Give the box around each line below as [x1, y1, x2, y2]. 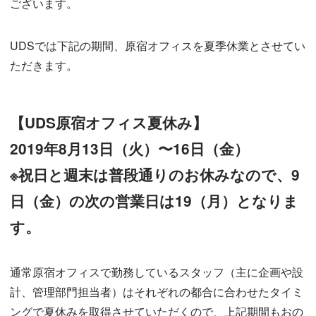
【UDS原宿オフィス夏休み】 [10, 112, 208, 133]
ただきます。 [10, 57, 78, 74]
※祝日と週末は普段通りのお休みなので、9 [10, 164, 300, 186]
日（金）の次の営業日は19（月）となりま [10, 190, 299, 212]
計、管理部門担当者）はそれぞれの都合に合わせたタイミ [10, 284, 304, 300]
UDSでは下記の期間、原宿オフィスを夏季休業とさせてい [10, 37, 306, 54]
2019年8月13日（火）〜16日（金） [10, 138, 250, 159]
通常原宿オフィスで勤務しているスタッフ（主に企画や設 [10, 264, 304, 281]
